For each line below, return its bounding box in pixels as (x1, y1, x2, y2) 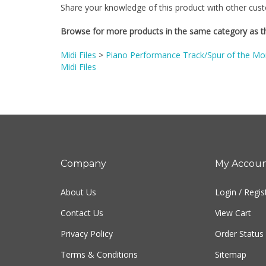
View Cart (214, 195, 251, 206)
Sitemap (214, 236, 246, 248)
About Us (61, 174, 96, 185)
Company (61, 145, 106, 157)
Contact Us (61, 195, 103, 206)
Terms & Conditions (61, 236, 138, 248)
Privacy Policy (61, 216, 113, 227)
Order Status (214, 216, 264, 227)
